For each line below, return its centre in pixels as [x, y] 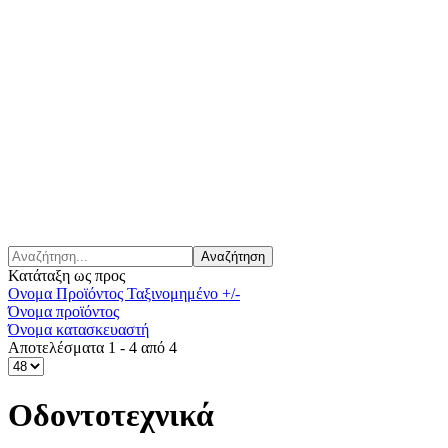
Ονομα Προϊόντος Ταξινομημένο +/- [124, 293]
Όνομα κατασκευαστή [78, 329]
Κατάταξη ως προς [66, 275]
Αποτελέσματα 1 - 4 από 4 [92, 347]
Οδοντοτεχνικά [111, 415]
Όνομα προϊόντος [63, 311]
